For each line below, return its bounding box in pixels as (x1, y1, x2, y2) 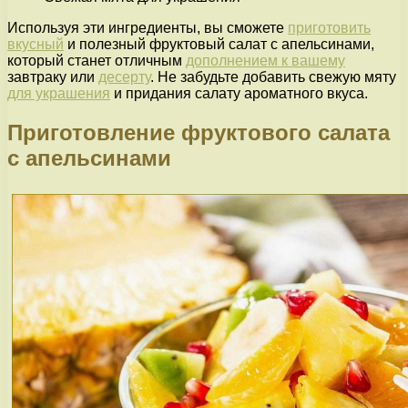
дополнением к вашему (186, 52, 345, 68)
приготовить (288, 19, 371, 36)
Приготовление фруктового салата (7, 119, 390, 145)
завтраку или (7, 68, 98, 85)
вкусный (7, 36, 64, 52)
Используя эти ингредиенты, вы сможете (7, 19, 288, 36)
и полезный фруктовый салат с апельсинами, (64, 36, 374, 52)
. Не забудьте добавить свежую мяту (150, 68, 396, 85)
